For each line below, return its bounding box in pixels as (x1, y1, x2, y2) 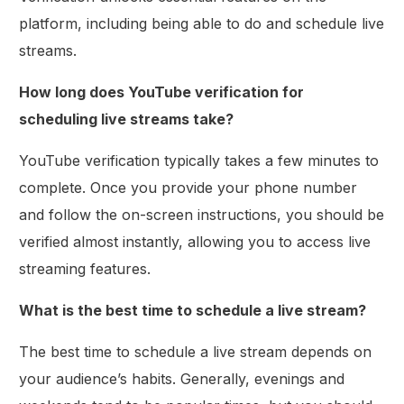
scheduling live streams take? (19, 109, 234, 128)
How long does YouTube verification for (19, 82, 305, 101)
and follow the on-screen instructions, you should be (19, 205, 385, 224)
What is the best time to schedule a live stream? (19, 300, 367, 319)
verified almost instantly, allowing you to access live (19, 232, 372, 251)
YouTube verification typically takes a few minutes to (19, 151, 380, 170)
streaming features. (19, 259, 151, 278)
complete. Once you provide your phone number (19, 178, 358, 197)
